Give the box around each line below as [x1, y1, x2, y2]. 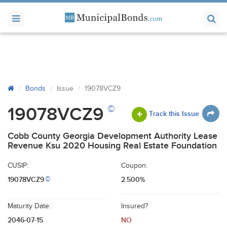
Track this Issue [149, 109, 199, 118]
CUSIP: [8, 162, 28, 170]
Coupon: [121, 162, 147, 170]
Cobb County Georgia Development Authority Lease [8, 131, 217, 141]
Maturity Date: [8, 202, 51, 210]
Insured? [121, 202, 148, 210]
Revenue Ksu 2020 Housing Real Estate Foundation [8, 140, 217, 151]
